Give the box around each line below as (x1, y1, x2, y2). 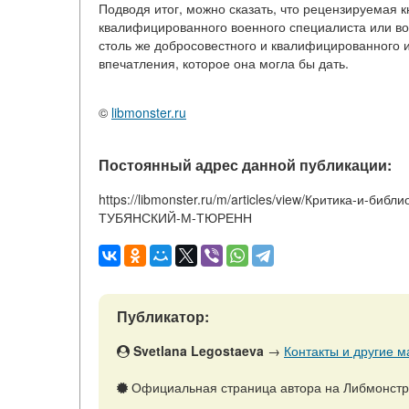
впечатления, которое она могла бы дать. (99, 54, 349, 72)
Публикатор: (117, 306, 209, 327)
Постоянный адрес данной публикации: (99, 154, 392, 175)
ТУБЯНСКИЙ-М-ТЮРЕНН (99, 208, 252, 226)
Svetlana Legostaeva (133, 341, 264, 360)
